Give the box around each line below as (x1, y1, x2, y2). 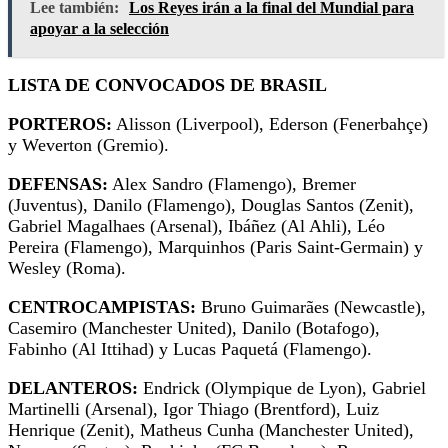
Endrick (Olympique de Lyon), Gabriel (138, 378, 426, 399)
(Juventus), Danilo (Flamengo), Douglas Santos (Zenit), (8, 195, 414, 216)
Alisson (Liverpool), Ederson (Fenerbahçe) (112, 114, 428, 135)
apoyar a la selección (30, 20, 169, 38)
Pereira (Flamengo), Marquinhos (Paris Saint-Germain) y (8, 237, 423, 258)
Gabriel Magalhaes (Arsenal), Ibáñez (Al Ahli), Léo (8, 216, 385, 237)
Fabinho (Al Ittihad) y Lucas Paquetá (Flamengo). (8, 339, 372, 360)
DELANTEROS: (8, 378, 138, 399)
